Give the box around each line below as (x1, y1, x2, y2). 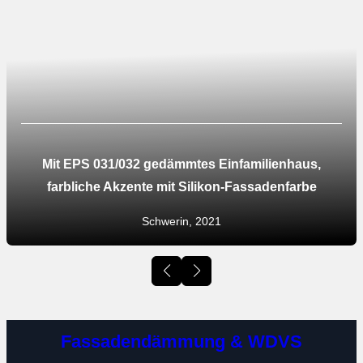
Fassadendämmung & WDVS (61, 331, 302, 352)
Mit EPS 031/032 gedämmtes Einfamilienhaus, (42, 156, 321, 171)
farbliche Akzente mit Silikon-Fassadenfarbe (46, 179, 317, 194)
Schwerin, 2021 (142, 214, 221, 228)
